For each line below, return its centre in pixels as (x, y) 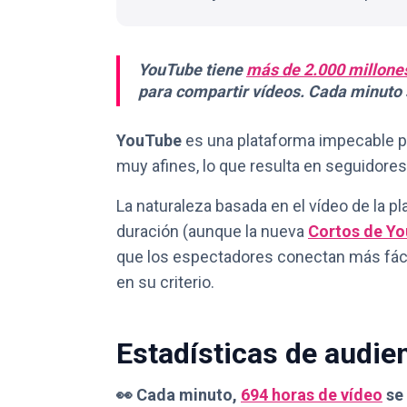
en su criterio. (165, 282)
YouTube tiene (192, 69)
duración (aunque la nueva (212, 231)
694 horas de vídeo (312, 395)
